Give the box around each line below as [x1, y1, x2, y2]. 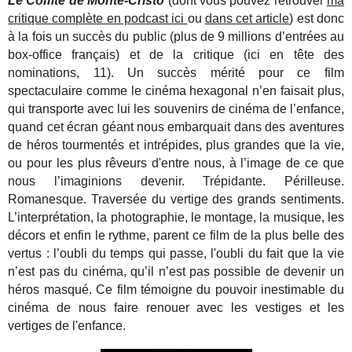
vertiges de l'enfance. [8, 318, 126, 332]
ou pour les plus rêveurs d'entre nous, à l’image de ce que [8, 156, 344, 170]
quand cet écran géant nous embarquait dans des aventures [8, 119, 344, 134]
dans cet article [204, 11, 290, 25]
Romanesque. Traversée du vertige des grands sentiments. [8, 192, 344, 206]
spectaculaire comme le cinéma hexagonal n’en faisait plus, [8, 83, 344, 97]
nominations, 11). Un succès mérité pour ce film [8, 65, 344, 79]
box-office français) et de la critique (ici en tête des [8, 47, 344, 61]
